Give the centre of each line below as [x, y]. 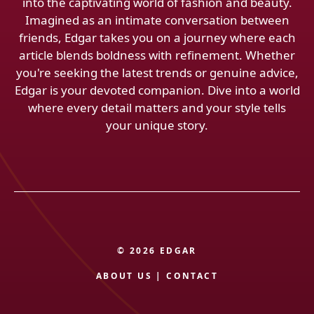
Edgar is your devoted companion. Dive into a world [157, 90]
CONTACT [192, 276]
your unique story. [157, 125]
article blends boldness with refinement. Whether [157, 55]
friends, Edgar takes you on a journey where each [157, 37]
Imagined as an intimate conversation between [157, 20]
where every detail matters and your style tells [157, 107]
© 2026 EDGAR [157, 251]
